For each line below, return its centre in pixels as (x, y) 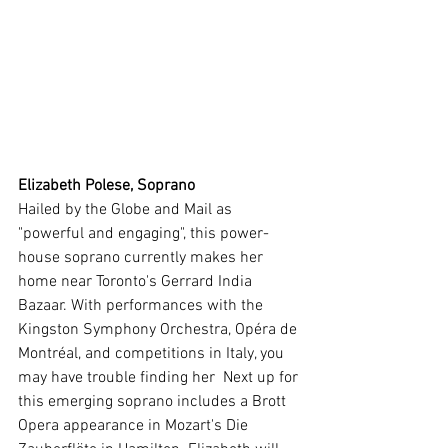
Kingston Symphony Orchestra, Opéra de (159, 329)
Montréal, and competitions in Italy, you (153, 353)
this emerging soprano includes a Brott (154, 401)
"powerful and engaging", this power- (143, 233)
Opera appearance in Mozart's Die (135, 425)
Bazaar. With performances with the (142, 305)
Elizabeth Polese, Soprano (106, 185)
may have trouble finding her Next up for (160, 377)
